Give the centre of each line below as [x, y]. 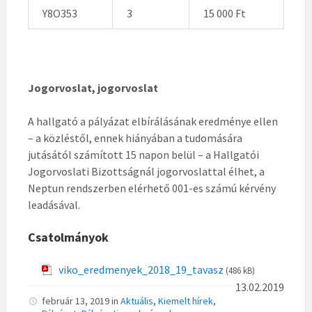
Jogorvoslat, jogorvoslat [93, 87]
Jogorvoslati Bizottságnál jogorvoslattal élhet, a [146, 171]
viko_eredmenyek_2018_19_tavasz [141, 269]
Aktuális [137, 301]
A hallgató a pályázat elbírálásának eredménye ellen [153, 121]
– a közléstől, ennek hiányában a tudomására [135, 138]
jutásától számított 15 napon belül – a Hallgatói [143, 154]
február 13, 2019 [77, 301]
